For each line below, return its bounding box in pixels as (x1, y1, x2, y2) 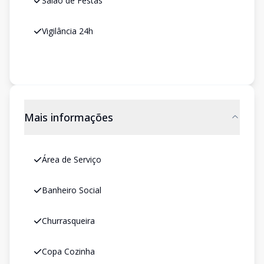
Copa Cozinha (42, 246, 95, 257)
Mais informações (24, 110, 113, 124)
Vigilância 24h (42, 25, 93, 37)
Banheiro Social (42, 184, 101, 196)
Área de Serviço (42, 154, 101, 165)
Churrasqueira (42, 215, 95, 226)
